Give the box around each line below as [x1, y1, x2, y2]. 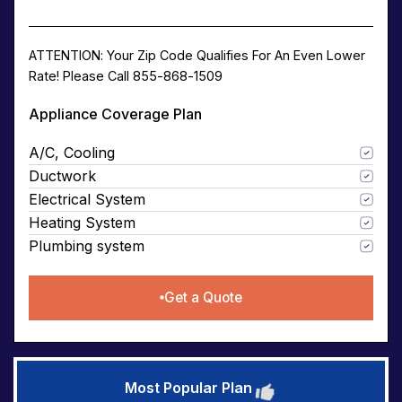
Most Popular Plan [125, 379, 253, 398]
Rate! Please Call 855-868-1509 [29, 67, 223, 83]
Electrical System [29, 189, 145, 208]
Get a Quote [163, 288, 242, 306]
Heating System [29, 213, 135, 232]
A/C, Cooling [29, 143, 115, 162]
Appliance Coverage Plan [29, 104, 202, 123]
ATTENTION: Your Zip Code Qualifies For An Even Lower [29, 47, 365, 63]
